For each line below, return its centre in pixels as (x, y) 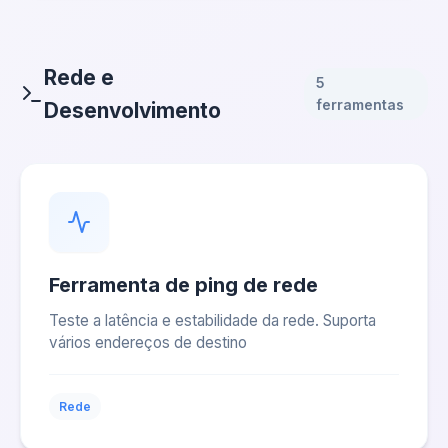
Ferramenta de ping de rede (183, 285)
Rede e (78, 77)
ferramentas (360, 104)
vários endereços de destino (148, 342)
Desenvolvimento (132, 110)
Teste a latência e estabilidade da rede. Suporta (212, 320)
